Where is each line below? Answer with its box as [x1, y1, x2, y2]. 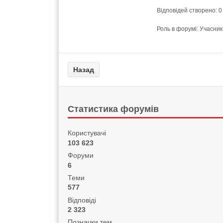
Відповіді [67, 196, 96, 204]
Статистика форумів [68, 104, 159, 114]
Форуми [67, 151, 94, 160]
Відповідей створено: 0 [157, 6, 222, 14]
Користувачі [67, 129, 106, 137]
